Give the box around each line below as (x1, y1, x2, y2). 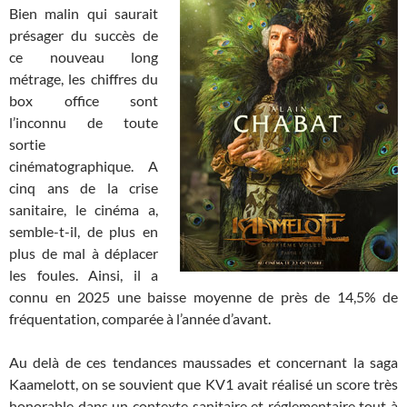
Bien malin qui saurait (9, 4, 158, 22)
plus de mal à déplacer (9, 243, 158, 262)
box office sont (9, 91, 158, 109)
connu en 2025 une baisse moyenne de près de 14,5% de (9, 287, 398, 305)
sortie (9, 134, 45, 153)
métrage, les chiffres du (9, 69, 158, 87)
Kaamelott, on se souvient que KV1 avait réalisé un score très (9, 374, 398, 392)
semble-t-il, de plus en (9, 222, 158, 240)
